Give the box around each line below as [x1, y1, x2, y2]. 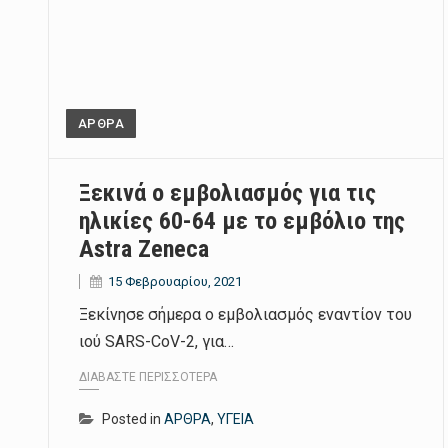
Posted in [102, 411, 164, 428]
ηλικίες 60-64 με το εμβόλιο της [79, 206, 405, 235]
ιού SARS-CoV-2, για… [79, 331, 234, 351]
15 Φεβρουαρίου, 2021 [108, 273, 242, 289]
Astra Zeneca [79, 234, 209, 263]
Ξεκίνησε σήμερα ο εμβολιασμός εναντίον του [79, 304, 412, 324]
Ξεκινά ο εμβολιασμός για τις [79, 178, 376, 207]
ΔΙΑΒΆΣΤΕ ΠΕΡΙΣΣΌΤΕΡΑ [79, 370, 217, 385]
